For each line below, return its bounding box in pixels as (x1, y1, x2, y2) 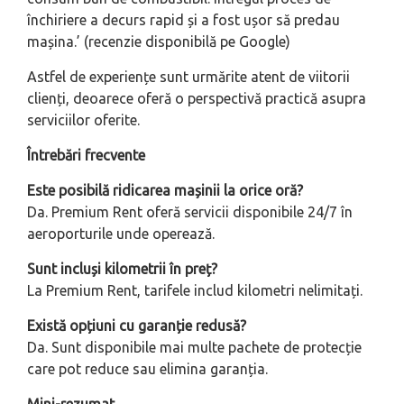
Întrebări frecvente (27, 147, 145, 164)
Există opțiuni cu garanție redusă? (27, 317, 246, 335)
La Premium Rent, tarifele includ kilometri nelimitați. (27, 282, 363, 299)
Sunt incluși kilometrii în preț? (27, 261, 217, 278)
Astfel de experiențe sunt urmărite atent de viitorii (27, 69, 350, 86)
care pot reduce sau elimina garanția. (27, 361, 268, 378)
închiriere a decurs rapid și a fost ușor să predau (27, 12, 340, 29)
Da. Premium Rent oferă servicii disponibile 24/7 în (27, 204, 353, 221)
